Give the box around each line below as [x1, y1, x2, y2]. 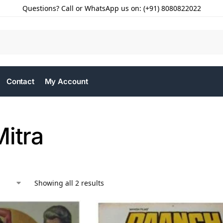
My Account [44, 77, 88, 86]
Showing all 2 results [34, 178, 104, 188]
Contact [6, 77, 35, 86]
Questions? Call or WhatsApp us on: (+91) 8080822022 [22, 3, 201, 13]
